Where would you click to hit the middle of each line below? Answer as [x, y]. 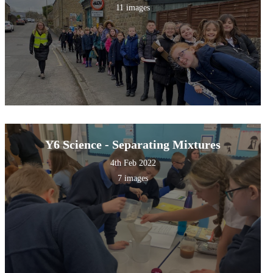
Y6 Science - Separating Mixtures [133, 145]
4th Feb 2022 [133, 163]
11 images [133, 8]
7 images [133, 179]
